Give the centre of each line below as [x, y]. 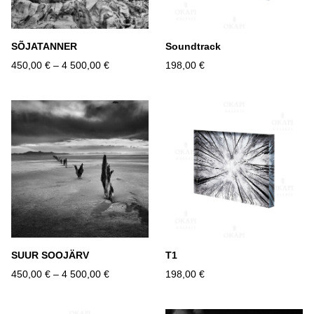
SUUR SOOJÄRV [50, 255]
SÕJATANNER [44, 47]
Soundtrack [193, 47]
